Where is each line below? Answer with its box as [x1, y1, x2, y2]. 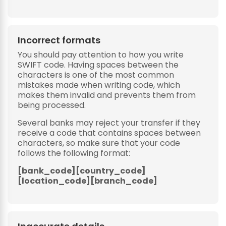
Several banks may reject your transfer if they [18, 117, 200, 129]
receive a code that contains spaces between [18, 127, 201, 139]
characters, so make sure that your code [18, 137, 180, 149]
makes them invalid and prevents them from [18, 89, 196, 101]
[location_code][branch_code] [18, 175, 157, 187]
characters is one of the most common [18, 69, 174, 81]
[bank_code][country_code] [18, 165, 146, 177]
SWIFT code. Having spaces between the [18, 59, 179, 71]
